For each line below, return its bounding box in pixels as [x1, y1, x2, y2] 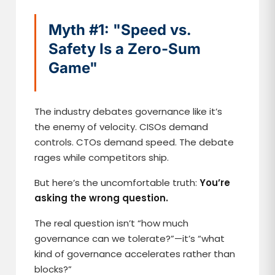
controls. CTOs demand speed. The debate [34, 136, 234, 149]
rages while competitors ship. [34, 151, 169, 164]
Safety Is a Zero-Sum [48, 40, 201, 58]
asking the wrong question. [34, 192, 169, 204]
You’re [199, 176, 231, 189]
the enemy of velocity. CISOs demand [34, 120, 209, 133]
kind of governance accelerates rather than [34, 247, 236, 260]
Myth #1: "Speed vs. [48, 21, 192, 39]
